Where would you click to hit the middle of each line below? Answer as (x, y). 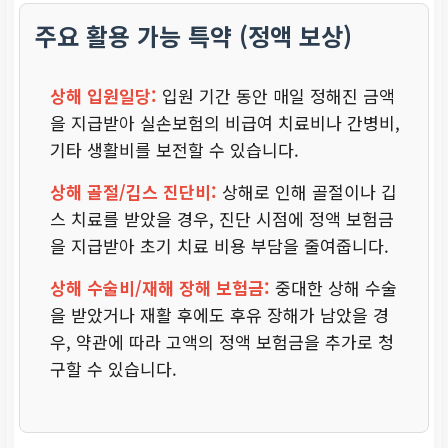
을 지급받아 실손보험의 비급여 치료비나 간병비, (225, 122)
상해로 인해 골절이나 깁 (307, 191)
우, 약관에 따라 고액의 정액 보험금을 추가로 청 (222, 341)
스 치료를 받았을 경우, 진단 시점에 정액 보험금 (222, 218)
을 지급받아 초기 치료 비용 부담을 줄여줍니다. (219, 245)
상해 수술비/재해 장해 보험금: (160, 287)
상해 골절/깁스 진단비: (133, 191)
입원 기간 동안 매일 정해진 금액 (276, 95)
